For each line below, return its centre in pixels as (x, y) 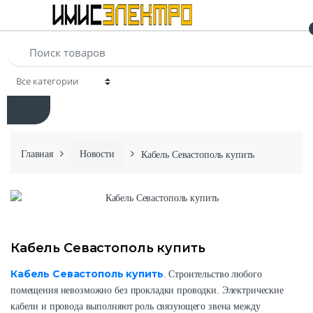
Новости (97, 154)
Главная (37, 154)
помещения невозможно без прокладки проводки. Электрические (147, 290)
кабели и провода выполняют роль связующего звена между (136, 306)
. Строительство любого (212, 274)
